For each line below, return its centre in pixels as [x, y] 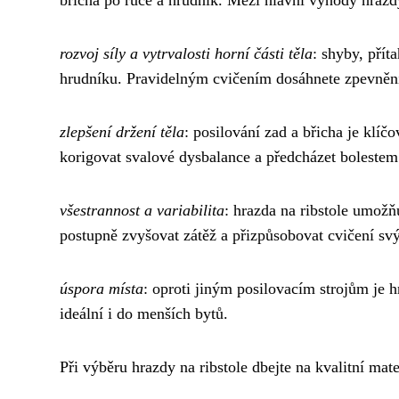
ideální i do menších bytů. [144, 313]
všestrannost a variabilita [142, 210]
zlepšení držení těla [122, 131]
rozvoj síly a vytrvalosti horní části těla [186, 53]
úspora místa [102, 288]
